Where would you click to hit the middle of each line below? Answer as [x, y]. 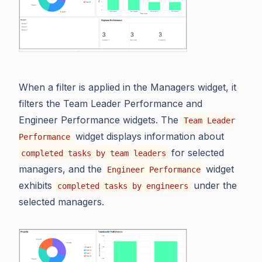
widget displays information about [148, 137]
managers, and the [62, 169]
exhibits [37, 186]
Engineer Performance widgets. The [100, 120]
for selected [196, 153]
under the [214, 186]
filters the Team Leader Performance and [111, 104]
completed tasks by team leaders [94, 154]
